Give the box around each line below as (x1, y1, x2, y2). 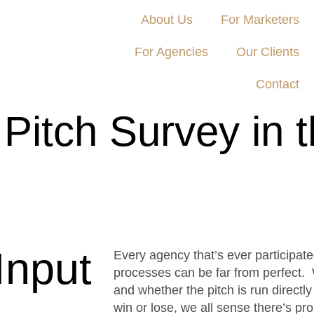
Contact (256, 77, 299, 91)
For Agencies (135, 45, 208, 59)
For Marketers (221, 13, 299, 27)
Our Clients (236, 45, 299, 59)
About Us (141, 13, 193, 27)
